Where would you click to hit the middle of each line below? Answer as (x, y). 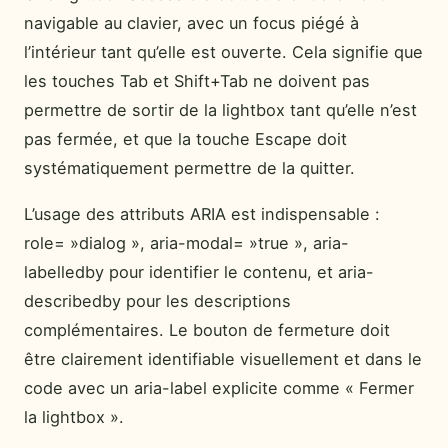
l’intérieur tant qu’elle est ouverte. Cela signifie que (223, 52)
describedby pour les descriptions (157, 300)
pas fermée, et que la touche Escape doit (185, 139)
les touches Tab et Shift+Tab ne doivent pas (197, 81)
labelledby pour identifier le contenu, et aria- (199, 271)
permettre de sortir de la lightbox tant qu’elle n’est (220, 110)
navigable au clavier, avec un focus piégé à (191, 23)
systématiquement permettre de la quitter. (189, 168)
